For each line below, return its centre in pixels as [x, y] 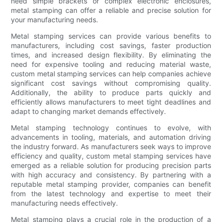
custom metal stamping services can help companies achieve [111, 74]
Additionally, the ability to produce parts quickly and [111, 93]
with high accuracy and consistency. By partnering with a [111, 175]
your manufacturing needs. [55, 20]
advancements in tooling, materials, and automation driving [111, 137]
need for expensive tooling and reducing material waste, [111, 64]
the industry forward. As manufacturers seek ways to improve [111, 147]
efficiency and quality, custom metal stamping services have [111, 156]
